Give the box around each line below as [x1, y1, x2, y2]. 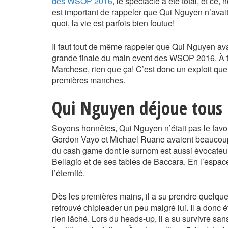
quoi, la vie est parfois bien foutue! [52, 17, 175, 30]
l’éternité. [52, 167, 87, 179]
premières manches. [52, 74, 125, 87]
